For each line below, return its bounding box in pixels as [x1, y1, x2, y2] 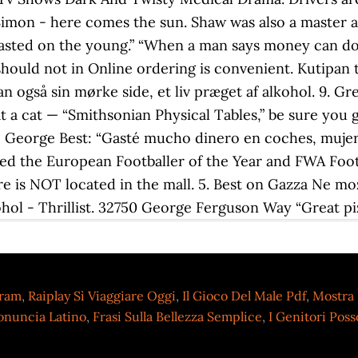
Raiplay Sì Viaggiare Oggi [28, 288, 176, 304]
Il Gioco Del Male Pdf [182, 288, 306, 304]
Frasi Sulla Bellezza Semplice [93, 308, 262, 324]
